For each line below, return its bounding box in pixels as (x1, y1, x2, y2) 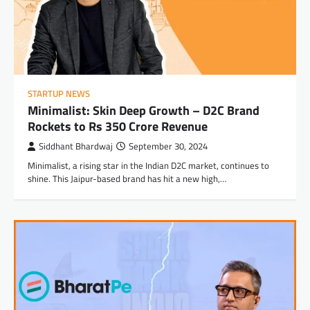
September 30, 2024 (129, 139, 208, 153)
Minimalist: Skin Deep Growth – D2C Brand (28, 100, 259, 120)
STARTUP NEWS (28, 86, 90, 100)
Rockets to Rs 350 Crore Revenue (28, 116, 208, 136)
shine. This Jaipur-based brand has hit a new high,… (28, 171, 226, 185)
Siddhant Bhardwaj (39, 139, 113, 153)
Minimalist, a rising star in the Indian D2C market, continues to (28, 158, 269, 172)
